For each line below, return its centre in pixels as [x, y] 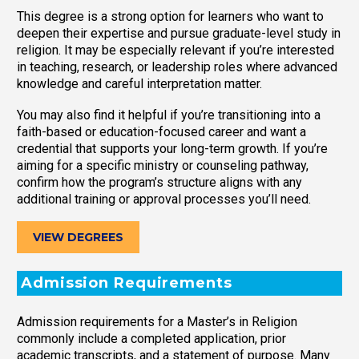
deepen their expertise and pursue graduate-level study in [179, 34]
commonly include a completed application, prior [151, 338]
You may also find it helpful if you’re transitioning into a [169, 115]
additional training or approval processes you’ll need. [164, 199]
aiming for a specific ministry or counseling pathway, [163, 165]
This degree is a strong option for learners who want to [170, 17]
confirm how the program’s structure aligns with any [159, 182]
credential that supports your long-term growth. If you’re [172, 148]
